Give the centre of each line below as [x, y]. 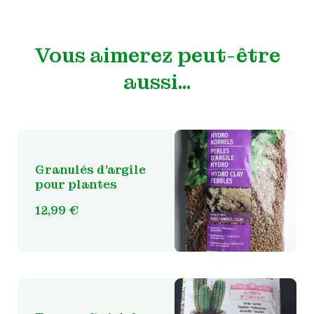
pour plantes [76, 184]
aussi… [157, 82]
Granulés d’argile [90, 170]
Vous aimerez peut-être [157, 55]
